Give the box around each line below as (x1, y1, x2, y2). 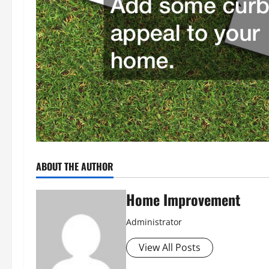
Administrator (126, 216, 182, 228)
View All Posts (139, 240, 201, 254)
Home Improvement (126, 188, 240, 210)
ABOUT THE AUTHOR (36, 159, 113, 174)
